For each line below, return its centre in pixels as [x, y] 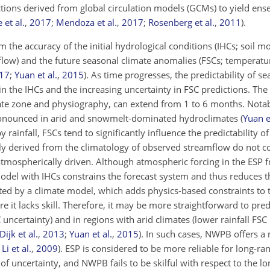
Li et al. [17, 248]
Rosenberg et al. [181, 22]
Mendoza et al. [86, 22]
